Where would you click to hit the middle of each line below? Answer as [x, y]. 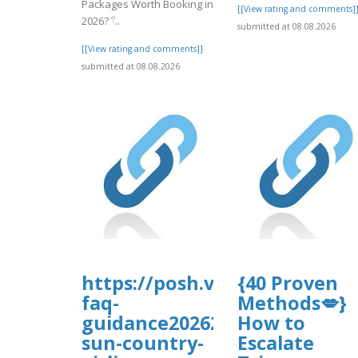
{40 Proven [288, 282]
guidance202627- [159, 322]
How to [271, 322]
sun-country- [143, 342]
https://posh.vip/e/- [173, 282]
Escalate [276, 342]
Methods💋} [292, 302]
